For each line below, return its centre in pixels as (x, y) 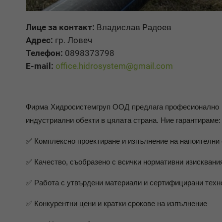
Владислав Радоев (133, 27)
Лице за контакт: (60, 27)
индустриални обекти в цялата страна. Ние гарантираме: (123, 120)
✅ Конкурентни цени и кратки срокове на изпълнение (116, 203)
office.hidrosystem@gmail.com (114, 66)
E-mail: (40, 66)
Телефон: (44, 53)
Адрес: (39, 40)
